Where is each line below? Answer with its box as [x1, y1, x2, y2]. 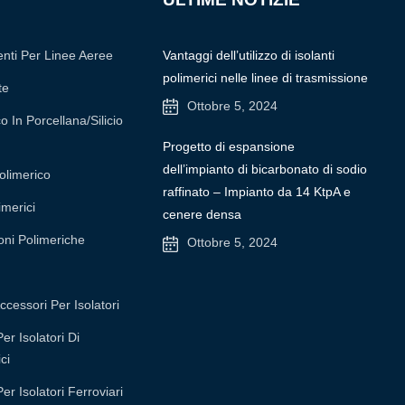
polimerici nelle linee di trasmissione [163, 70, 369, 85]
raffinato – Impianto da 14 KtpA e [163, 184, 352, 200]
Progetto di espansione [163, 139, 296, 155]
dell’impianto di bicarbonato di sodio [163, 162, 368, 177]
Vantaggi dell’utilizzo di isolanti [163, 47, 335, 62]
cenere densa [163, 207, 242, 222]
